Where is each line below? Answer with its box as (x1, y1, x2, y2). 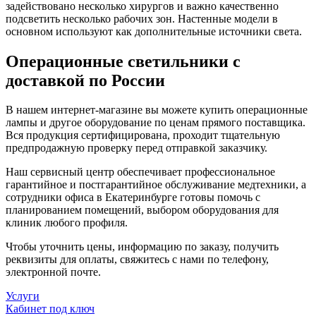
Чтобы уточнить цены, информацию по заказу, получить (6, 241, 279, 253)
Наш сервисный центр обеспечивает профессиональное (6, 166, 275, 178)
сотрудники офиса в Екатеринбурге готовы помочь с (6, 191, 260, 204)
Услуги (6, 290, 39, 303)
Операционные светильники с (6, 51, 241, 71)
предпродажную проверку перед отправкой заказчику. (6, 142, 267, 154)
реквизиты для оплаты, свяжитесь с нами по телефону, (6, 253, 269, 266)
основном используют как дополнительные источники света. (6, 25, 302, 37)
